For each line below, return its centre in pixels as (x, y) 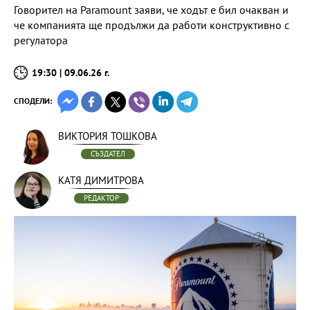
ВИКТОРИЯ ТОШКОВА (108, 136)
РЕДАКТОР (101, 198)
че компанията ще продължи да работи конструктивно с (152, 25)
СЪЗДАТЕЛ (108, 154)
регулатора (41, 40)
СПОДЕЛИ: (33, 101)
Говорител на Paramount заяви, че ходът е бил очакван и (151, 10)
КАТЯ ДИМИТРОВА (101, 180)
